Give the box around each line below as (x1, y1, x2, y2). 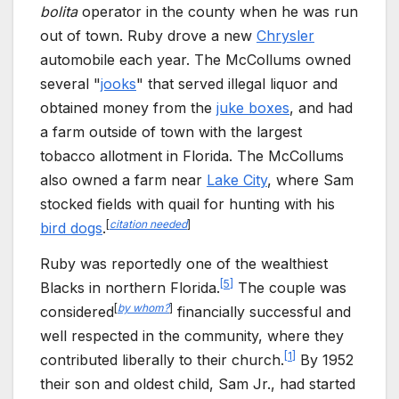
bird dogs (40, 218, 102, 237)
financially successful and (173, 302, 351, 321)
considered (40, 302, 114, 321)
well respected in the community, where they (40, 326, 344, 345)
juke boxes (216, 98, 289, 117)
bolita (40, 2, 77, 20)
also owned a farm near (40, 170, 207, 189)
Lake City (207, 170, 267, 189)
